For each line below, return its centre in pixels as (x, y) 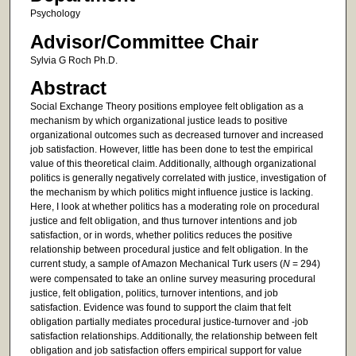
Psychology (55, 14)
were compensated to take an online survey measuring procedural (172, 279)
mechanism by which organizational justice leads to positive (159, 121)
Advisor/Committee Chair (144, 41)
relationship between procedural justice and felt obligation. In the (169, 250)
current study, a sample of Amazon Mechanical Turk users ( (156, 264)
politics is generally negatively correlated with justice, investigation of (178, 178)
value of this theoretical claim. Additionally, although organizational (173, 164)
